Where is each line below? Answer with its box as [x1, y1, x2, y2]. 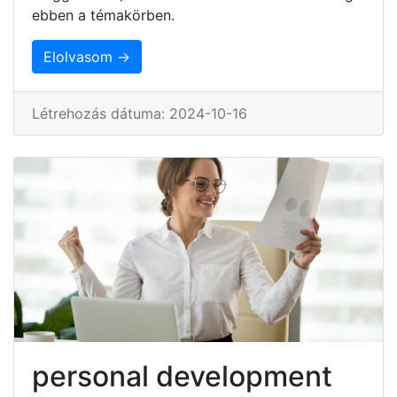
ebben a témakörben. [32, 5, 175, 24]
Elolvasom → [43, 47, 130, 66]
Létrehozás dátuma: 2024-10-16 [32, 104, 247, 122]
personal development [32, 358, 332, 393]
